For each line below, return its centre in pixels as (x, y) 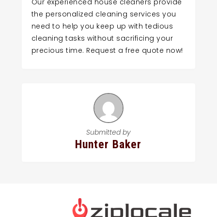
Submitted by (108, 132)
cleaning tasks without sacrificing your (102, 38)
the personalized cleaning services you (104, 14)
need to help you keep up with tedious (102, 26)
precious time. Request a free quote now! (107, 50)
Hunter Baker (108, 145)
